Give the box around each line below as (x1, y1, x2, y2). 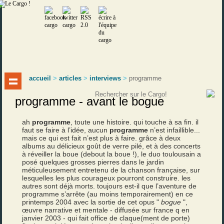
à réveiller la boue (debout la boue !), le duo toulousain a (22, 150, 201, 158)
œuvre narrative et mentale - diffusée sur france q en (22, 206, 190, 214)
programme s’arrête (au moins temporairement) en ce (22, 190, 193, 198)
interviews (89, 74, 121, 82)
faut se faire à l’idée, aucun (22, 126, 110, 134)
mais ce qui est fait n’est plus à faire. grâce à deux (22, 134, 181, 142)
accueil (29, 74, 51, 82)
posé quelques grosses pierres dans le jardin (22, 158, 164, 166)
